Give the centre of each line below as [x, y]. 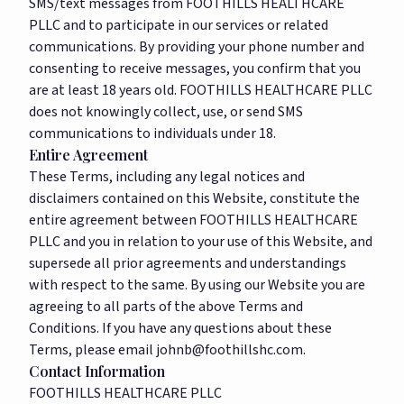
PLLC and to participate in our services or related [179, 25]
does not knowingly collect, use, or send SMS [166, 112]
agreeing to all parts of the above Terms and [166, 307]
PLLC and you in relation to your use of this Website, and [201, 242]
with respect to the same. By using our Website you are [197, 285]
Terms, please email [92, 350]
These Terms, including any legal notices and [167, 177]
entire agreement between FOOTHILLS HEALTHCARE [193, 220]
